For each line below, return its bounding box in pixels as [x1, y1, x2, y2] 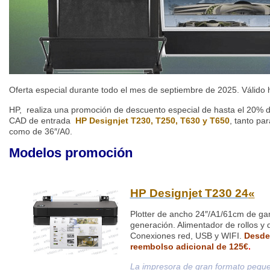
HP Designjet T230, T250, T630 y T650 [75, 116, 230, 126]
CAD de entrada [9, 116, 75, 126]
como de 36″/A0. [9, 127, 72, 137]
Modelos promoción [9, 145, 133, 161]
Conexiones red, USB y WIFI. [130, 231, 244, 241]
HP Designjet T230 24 [130, 187, 248, 200]
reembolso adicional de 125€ [130, 242, 248, 252]
